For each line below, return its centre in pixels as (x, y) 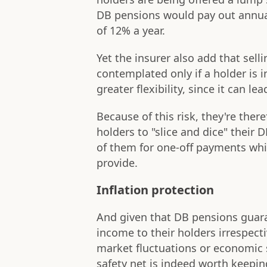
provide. (117, 163)
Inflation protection (155, 190)
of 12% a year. (131, 31)
